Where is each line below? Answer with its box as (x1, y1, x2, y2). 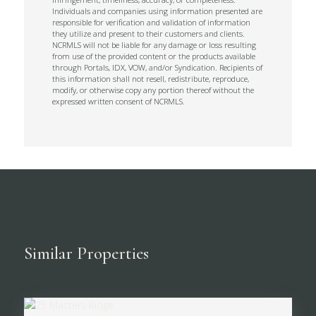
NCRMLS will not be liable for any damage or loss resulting (52, 39, 257, 50)
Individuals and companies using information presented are (52, 6, 263, 16)
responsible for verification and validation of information (52, 17, 251, 28)
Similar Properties (24, 243, 150, 264)
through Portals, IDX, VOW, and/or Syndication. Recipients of (52, 62, 263, 73)
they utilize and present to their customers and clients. (52, 28, 245, 39)
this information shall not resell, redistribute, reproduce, (52, 73, 250, 84)
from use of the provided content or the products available (52, 51, 256, 61)
